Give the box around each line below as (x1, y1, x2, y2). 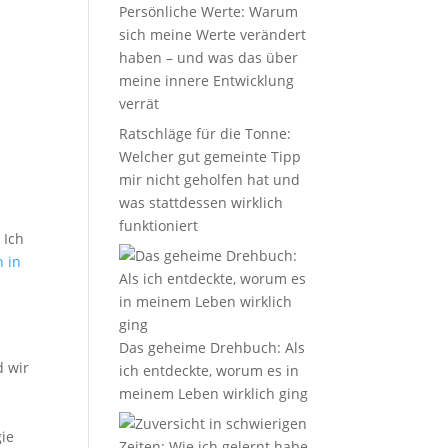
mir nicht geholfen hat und (119, 170, 301, 189)
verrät (119, 94, 160, 113)
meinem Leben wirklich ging (119, 384, 309, 403)
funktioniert (119, 216, 199, 235)
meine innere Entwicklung (119, 71, 295, 90)
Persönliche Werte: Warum (119, 2, 299, 21)
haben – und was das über (119, 48, 299, 67)
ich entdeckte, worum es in (119, 361, 300, 380)
